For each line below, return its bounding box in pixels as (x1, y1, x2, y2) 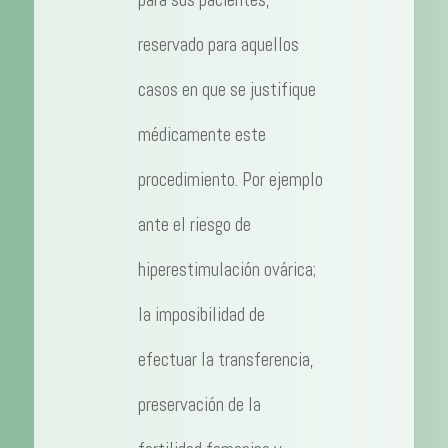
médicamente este (137, 122, 266, 148)
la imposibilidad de (137, 302, 265, 328)
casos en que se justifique (137, 77, 316, 103)
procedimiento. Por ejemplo (137, 167, 323, 193)
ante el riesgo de (137, 212, 251, 238)
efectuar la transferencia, (137, 347, 314, 373)
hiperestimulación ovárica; (137, 257, 316, 283)
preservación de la (137, 392, 261, 418)
